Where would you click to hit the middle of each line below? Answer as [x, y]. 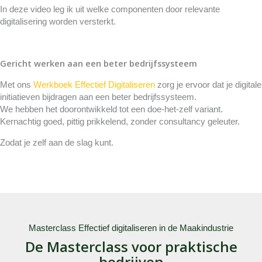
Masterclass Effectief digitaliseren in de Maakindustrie [131, 228]
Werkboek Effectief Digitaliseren [95, 85]
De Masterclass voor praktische [131, 246]
